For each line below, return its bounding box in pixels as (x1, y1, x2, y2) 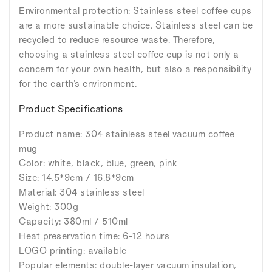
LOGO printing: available (19, 245, 126, 256)
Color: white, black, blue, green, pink (19, 158, 177, 169)
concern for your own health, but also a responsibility (19, 64, 251, 75)
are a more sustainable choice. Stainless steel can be (19, 20, 253, 31)
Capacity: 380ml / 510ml (19, 216, 128, 227)
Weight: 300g (19, 202, 78, 212)
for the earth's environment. (19, 78, 137, 89)
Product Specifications (19, 103, 123, 115)
